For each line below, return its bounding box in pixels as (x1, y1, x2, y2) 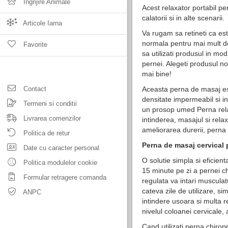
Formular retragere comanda (21, 174, 106, 181)
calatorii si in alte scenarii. (142, 14, 224, 22)
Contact (21, 85, 46, 93)
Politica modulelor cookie (21, 159, 97, 166)
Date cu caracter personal (21, 144, 99, 152)
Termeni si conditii (21, 100, 77, 107)
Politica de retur (21, 129, 70, 137)
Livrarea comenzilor (21, 115, 81, 122)
